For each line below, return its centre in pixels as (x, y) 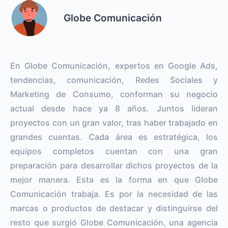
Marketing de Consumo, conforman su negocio (114, 94)
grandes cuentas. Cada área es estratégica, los (114, 137)
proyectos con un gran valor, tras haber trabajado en (114, 122)
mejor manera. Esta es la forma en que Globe (114, 179)
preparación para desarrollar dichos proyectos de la (114, 165)
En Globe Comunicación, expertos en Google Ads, (114, 65)
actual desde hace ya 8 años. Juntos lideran (114, 108)
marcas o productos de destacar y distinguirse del (114, 208)
